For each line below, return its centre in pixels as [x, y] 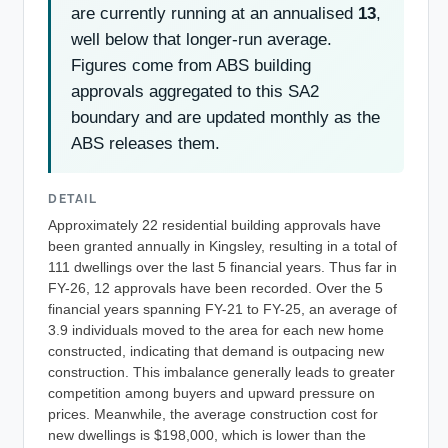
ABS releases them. [145, 143]
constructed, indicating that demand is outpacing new [216, 351]
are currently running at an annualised [214, 13]
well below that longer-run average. [201, 39]
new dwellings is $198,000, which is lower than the [207, 435]
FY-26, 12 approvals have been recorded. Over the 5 [215, 288]
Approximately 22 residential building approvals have [214, 225]
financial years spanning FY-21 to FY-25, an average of [222, 309]
